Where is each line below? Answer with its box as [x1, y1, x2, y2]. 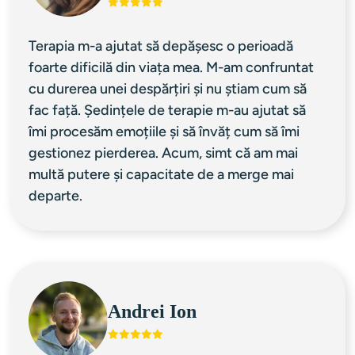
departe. [29, 187, 82, 205]
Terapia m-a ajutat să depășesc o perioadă [29, 37, 296, 55]
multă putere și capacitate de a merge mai [29, 166, 297, 184]
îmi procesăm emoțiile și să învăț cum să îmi [29, 123, 303, 141]
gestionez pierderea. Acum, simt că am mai [29, 144, 301, 162]
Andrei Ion [108, 300, 197, 322]
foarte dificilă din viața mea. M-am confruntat [29, 59, 317, 77]
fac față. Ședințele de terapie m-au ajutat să [29, 101, 309, 120]
